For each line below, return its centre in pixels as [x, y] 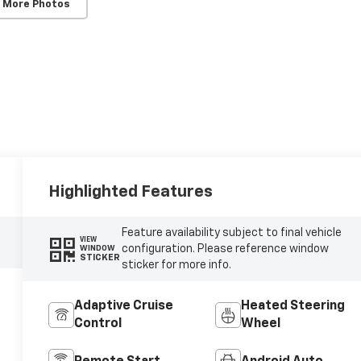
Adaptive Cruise [124, 306]
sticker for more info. [176, 265]
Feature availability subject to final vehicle [231, 232]
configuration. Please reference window [225, 249]
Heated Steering [293, 306]
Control [98, 324]
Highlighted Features [131, 191]
